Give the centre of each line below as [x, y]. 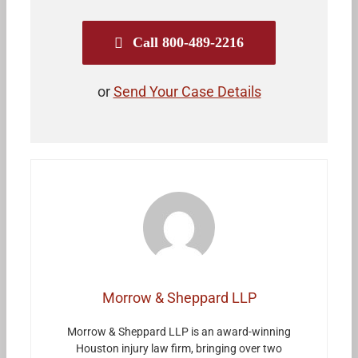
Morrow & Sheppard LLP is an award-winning [179, 332]
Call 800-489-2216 [189, 43]
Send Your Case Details [187, 92]
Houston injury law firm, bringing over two [179, 349]
